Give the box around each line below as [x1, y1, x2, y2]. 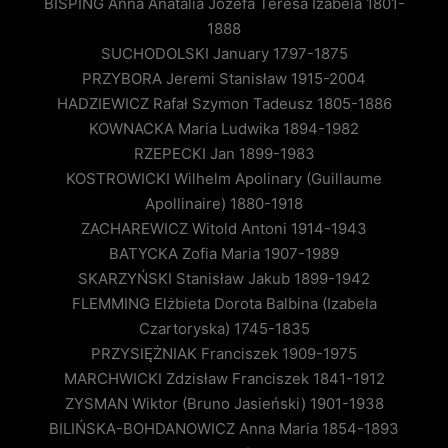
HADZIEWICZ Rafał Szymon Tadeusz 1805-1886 [56, 94, 392, 114]
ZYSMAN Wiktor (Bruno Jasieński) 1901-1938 [64, 394, 384, 414]
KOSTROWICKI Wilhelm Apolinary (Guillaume [66, 169, 382, 189]
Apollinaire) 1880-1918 [145, 194, 303, 214]
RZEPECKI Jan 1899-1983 [133, 144, 315, 164]
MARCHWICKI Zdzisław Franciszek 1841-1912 [63, 369, 385, 389]
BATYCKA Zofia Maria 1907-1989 [109, 244, 339, 264]
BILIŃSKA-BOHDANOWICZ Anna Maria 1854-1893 [49, 419, 399, 439]
